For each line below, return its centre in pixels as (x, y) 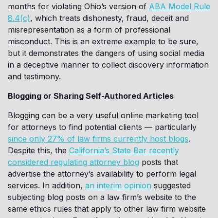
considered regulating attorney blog (73, 162)
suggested (171, 185)
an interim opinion (118, 185)
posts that (159, 162)
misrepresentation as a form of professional (89, 30)
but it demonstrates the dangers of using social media (106, 53)
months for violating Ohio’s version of (78, 6)
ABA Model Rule (180, 6)
